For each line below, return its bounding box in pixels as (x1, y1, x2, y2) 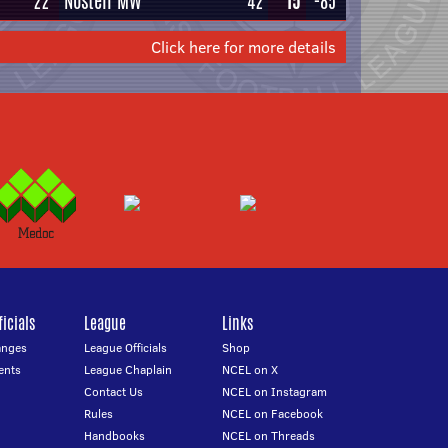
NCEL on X (222, 361, 279, 378)
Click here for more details (151, 36, 336, 58)
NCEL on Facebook (222, 405, 324, 422)
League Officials (83, 339, 167, 356)
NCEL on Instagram (222, 383, 328, 400)
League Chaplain (83, 361, 172, 378)
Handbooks (83, 427, 145, 444)
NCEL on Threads (222, 427, 316, 444)
